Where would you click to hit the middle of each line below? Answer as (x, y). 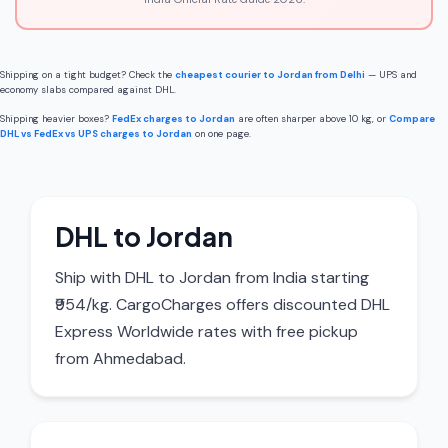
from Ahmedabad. (120, 358)
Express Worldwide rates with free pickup (206, 331)
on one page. (221, 134)
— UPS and (391, 75)
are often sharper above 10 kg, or (312, 119)
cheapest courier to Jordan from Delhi (270, 75)
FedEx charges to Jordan (173, 119)
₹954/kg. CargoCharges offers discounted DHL (222, 304)
